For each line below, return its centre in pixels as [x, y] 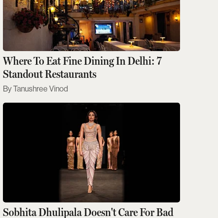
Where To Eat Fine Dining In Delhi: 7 [82, 61]
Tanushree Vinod [41, 89]
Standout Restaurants [50, 74]
